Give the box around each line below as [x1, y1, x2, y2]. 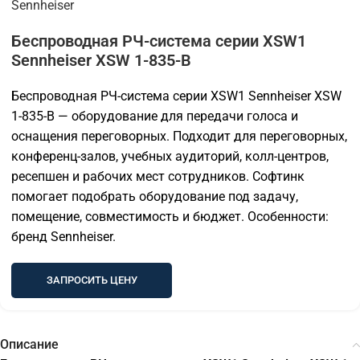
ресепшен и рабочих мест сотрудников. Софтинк [11, 169, 305, 185]
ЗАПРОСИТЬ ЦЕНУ [46, 274, 137, 287]
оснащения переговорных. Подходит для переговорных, [11, 129, 347, 145]
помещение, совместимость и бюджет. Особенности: [11, 209, 329, 225]
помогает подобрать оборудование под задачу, [11, 189, 298, 205]
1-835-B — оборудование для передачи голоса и [11, 108, 298, 125]
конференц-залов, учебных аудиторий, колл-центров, [11, 149, 329, 165]
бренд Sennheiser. [11, 229, 116, 245]
